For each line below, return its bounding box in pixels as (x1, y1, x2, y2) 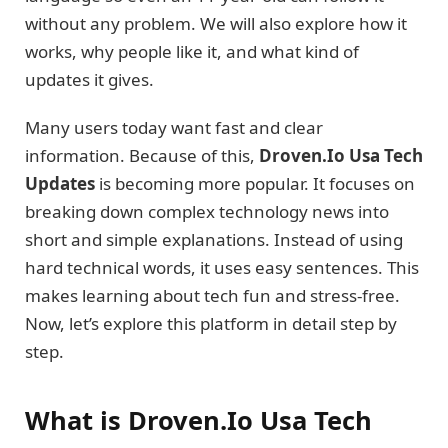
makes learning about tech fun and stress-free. (25, 284, 400, 308)
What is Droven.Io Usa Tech (25, 402, 372, 437)
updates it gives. (25, 67, 154, 91)
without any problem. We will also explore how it (25, 11, 407, 35)
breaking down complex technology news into (25, 200, 389, 224)
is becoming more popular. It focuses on (95, 172, 415, 196)
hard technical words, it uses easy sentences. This (25, 256, 419, 280)
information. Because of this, (25, 144, 259, 168)
